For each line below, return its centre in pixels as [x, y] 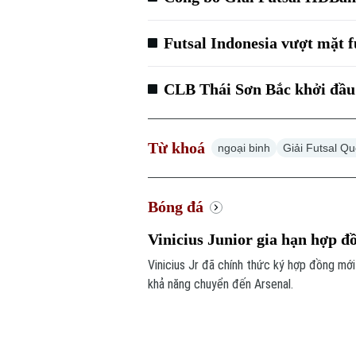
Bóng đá [176, 207]
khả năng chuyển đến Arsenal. [221, 284]
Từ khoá [177, 148]
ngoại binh [244, 148]
